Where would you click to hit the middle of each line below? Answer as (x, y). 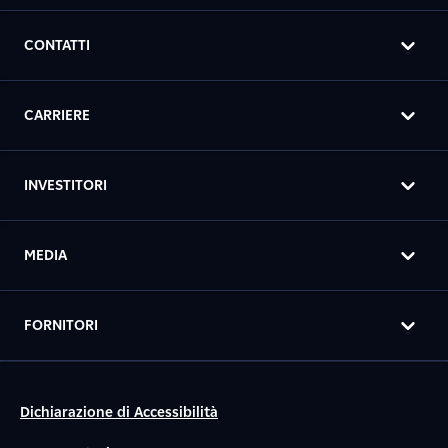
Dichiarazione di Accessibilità (119, 412)
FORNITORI (61, 325)
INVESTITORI (65, 185)
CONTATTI (57, 45)
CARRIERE (57, 115)
